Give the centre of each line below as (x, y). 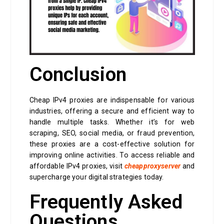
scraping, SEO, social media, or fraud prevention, (112, 133)
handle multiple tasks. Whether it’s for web (112, 122)
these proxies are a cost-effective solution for (112, 144)
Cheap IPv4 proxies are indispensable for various (112, 100)
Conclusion (78, 75)
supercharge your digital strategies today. (97, 177)
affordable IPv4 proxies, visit (77, 166)
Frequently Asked (106, 202)
